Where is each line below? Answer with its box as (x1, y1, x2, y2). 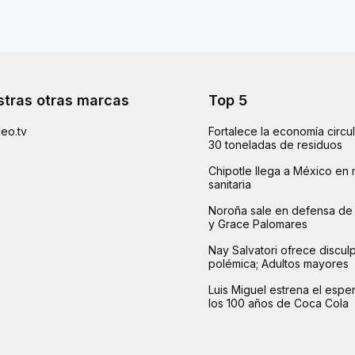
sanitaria (208, 177, 252, 191)
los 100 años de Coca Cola (208, 296, 349, 310)
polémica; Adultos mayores (208, 256, 349, 270)
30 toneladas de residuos (208, 137, 343, 151)
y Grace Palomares (208, 216, 308, 231)
